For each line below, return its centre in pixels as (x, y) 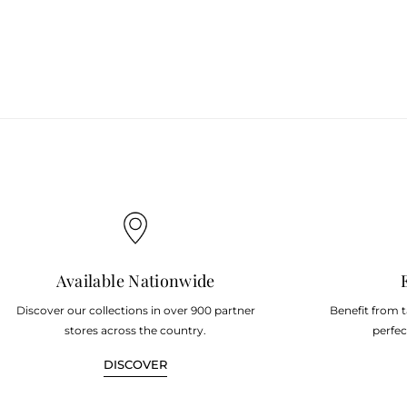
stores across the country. (136, 331)
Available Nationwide (135, 281)
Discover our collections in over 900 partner (135, 311)
